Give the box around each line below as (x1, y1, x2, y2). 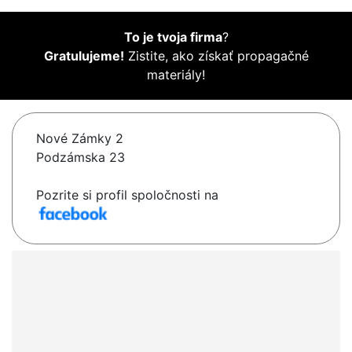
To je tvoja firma (123, 29, 222, 46)
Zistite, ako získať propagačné (123, 48, 309, 64)
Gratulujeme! (43, 48, 124, 64)
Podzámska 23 (36, 149, 125, 166)
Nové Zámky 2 (36, 130, 123, 147)
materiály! (147, 67, 205, 83)
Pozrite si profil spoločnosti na (36, 187, 218, 203)
